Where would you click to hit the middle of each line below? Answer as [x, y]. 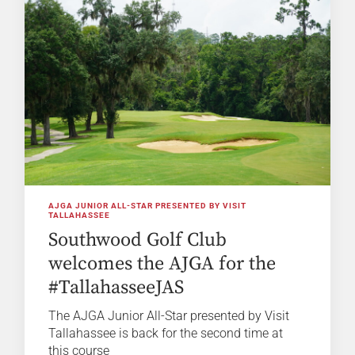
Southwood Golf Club [138, 240]
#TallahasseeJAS [116, 287]
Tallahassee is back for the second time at [166, 333]
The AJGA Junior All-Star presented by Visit [169, 315]
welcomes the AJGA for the [162, 263]
